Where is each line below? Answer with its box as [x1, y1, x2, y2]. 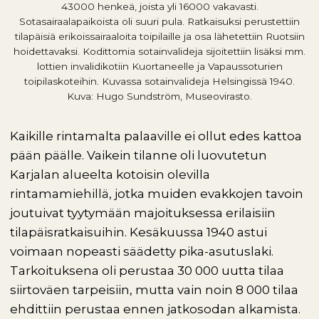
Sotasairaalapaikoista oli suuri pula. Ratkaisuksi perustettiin [19, 16, 300, 27]
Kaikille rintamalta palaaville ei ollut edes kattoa [10, 129, 302, 143]
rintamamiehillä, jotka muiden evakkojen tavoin [10, 187, 303, 201]
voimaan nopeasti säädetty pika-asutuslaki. [10, 244, 273, 258]
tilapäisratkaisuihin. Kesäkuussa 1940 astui [10, 225, 267, 239]
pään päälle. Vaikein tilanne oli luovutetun [10, 148, 267, 162]
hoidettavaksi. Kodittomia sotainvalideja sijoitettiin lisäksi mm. [14, 46, 305, 57]
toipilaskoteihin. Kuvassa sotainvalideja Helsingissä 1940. [24, 75, 295, 87]
